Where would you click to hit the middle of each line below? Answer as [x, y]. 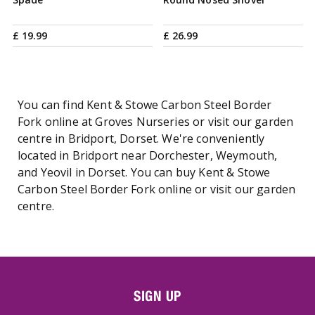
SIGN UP [157, 296]
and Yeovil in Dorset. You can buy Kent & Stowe [144, 172]
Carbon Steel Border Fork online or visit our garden [157, 189]
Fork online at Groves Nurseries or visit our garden [156, 122]
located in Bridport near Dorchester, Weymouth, [148, 155]
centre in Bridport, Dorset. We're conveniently [141, 139]
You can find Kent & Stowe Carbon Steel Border [145, 105]
